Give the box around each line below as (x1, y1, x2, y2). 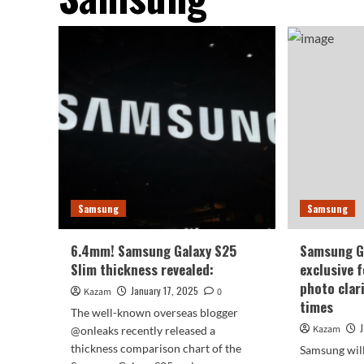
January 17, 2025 (131, 284, 198, 297)
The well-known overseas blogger (71, 305, 238, 319)
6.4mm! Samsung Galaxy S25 (71, 240, 236, 261)
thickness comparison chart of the (71, 341, 241, 355)
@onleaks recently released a (71, 323, 215, 337)
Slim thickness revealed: (71, 259, 214, 279)
